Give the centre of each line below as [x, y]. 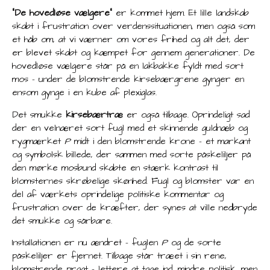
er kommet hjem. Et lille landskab [181, 13]
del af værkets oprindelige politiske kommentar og [118, 194]
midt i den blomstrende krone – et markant [161, 141]
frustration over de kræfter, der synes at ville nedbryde [135, 207]
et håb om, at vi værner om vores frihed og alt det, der [131, 40]
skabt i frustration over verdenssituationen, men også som [133, 27]
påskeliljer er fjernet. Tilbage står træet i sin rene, [119, 256]
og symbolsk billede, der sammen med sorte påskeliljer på [131, 154]
